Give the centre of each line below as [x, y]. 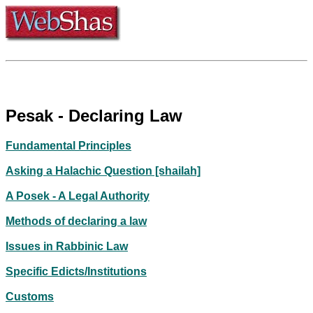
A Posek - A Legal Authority [78, 196]
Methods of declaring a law [76, 221]
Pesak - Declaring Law [94, 115]
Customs [30, 296]
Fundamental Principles [68, 145]
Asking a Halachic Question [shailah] [103, 170]
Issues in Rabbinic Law [67, 246]
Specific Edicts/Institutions [76, 271]
